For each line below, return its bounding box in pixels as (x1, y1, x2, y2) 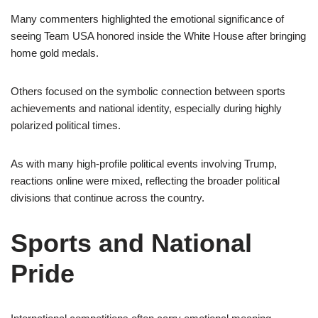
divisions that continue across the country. (11, 192, 204, 204)
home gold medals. (11, 47, 99, 59)
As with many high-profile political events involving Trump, (11, 158, 277, 170)
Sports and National (11, 229, 252, 258)
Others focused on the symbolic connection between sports (11, 85, 285, 97)
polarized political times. (11, 119, 121, 131)
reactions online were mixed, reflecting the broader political (11, 175, 280, 187)
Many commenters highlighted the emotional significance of (11, 13, 284, 25)
